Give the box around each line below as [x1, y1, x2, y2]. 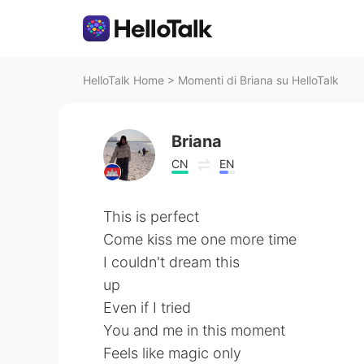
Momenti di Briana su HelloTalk [178, 73, 339, 87]
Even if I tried [103, 299, 191, 316]
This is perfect [103, 208, 199, 225]
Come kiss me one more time [103, 231, 297, 248]
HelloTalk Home [83, 73, 164, 87]
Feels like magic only [103, 344, 241, 362]
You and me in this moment [103, 322, 285, 339]
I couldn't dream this [103, 253, 240, 271]
